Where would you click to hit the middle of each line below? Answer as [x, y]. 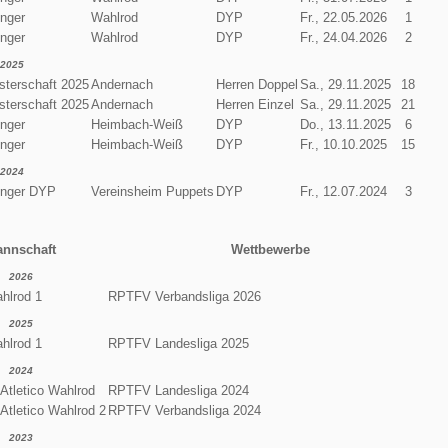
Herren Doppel [256, 84]
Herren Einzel [254, 104]
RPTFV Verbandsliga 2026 [184, 296]
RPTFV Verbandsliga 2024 [184, 410]
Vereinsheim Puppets [152, 191]
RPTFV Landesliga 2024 [178, 390]
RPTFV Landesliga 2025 [178, 343]
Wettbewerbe [270, 249]
